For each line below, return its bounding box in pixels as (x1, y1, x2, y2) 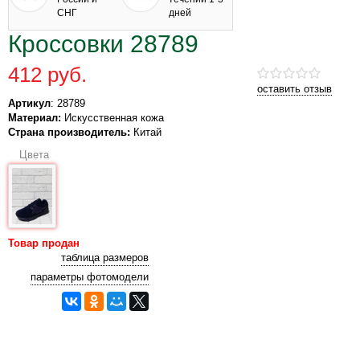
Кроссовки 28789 (8, 30, 198, 57)
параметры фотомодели (31, 270, 149, 283)
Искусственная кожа (61, 111, 164, 124)
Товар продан (8, 236, 80, 249)
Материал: (8, 111, 61, 124)
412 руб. (8, 62, 87, 87)
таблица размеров (61, 251, 149, 264)
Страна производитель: (8, 125, 130, 138)
